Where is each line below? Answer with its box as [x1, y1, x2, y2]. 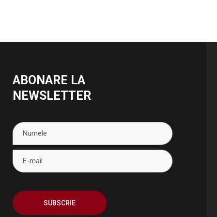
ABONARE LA [13, 73, 85, 87]
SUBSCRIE [44, 199, 76, 207]
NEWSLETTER [13, 89, 91, 103]
